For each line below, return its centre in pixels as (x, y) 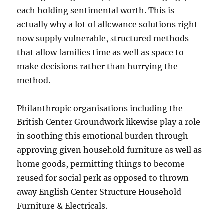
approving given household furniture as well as (110, 150)
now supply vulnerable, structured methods (103, 38)
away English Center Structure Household (99, 192)
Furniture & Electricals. (62, 206)
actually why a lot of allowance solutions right (108, 24)
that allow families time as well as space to (101, 52)
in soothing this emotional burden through (103, 136)
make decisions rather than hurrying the (98, 66)
